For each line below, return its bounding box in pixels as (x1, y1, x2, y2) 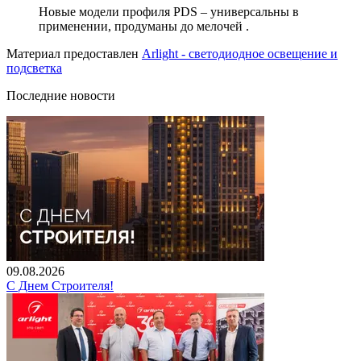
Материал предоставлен (6, 46, 142, 60)
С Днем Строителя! (6, 278, 114, 293)
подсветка (6, 60, 62, 75)
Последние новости (6, 88, 115, 102)
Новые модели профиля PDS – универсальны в (39, 4, 299, 19)
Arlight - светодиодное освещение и (142, 46, 338, 60)
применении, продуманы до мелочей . (39, 19, 249, 33)
